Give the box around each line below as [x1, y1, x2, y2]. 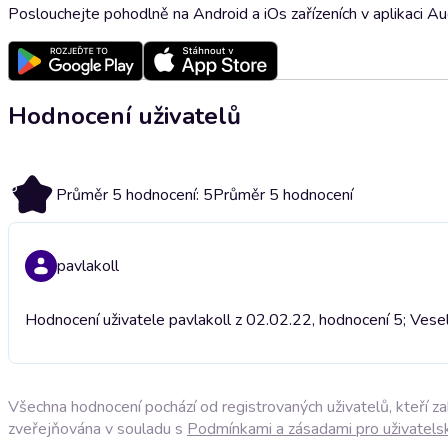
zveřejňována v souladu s [8, 417, 187, 440]
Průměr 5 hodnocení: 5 [56, 183, 213, 206]
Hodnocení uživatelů [8, 99, 241, 132]
